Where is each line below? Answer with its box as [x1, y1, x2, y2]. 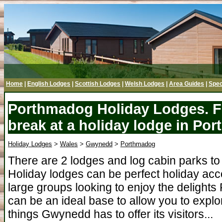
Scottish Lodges [75, 80, 120, 87]
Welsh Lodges [125, 80, 165, 87]
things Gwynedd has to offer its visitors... [8, 207, 213, 221]
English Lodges [27, 80, 70, 87]
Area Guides [169, 80, 204, 87]
